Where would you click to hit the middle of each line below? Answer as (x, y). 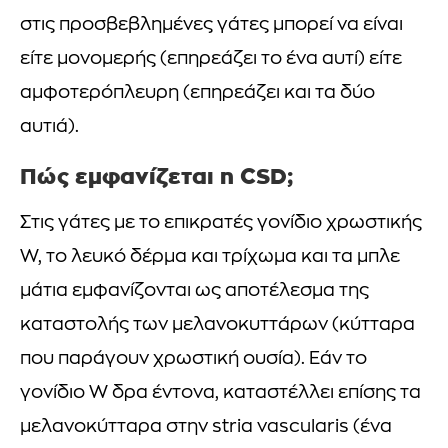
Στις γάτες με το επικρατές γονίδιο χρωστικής (221, 223)
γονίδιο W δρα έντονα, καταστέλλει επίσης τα (220, 393)
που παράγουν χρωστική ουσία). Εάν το (193, 359)
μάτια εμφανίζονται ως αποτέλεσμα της (194, 291)
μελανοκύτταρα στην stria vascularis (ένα (206, 427)
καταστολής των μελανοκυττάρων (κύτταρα (217, 325)
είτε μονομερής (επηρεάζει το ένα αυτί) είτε (211, 59)
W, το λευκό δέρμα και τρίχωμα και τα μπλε (210, 257)
